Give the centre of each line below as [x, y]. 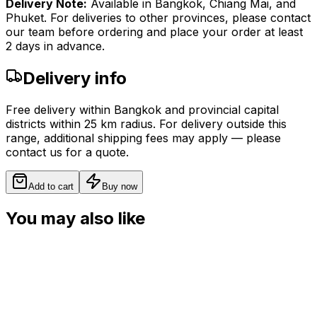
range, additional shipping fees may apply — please [143, 138]
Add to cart [51, 187]
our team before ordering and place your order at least [154, 32]
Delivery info [75, 79]
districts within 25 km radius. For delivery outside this [146, 124]
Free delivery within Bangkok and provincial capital [142, 110]
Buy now [120, 187]
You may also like [75, 218]
